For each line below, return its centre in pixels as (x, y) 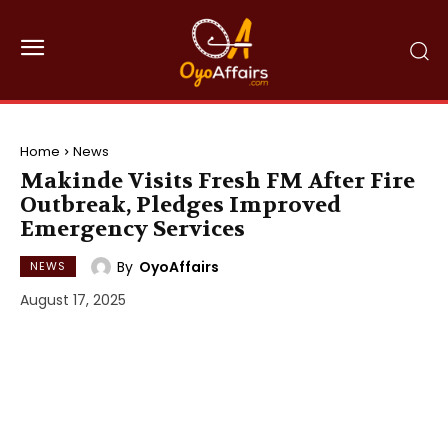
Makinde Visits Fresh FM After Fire (217, 181)
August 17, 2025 (73, 300)
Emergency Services (132, 229)
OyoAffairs (179, 266)
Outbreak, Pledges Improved (180, 205)
